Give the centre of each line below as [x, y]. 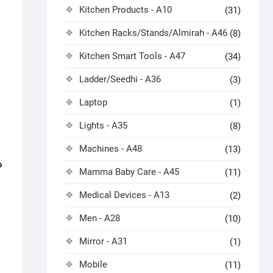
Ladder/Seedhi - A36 [120, 79]
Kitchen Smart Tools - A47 [132, 56]
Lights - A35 [103, 126]
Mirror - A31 [103, 241]
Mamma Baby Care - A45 [129, 172]
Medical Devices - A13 [124, 195]
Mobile [93, 264]
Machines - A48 [111, 149]
